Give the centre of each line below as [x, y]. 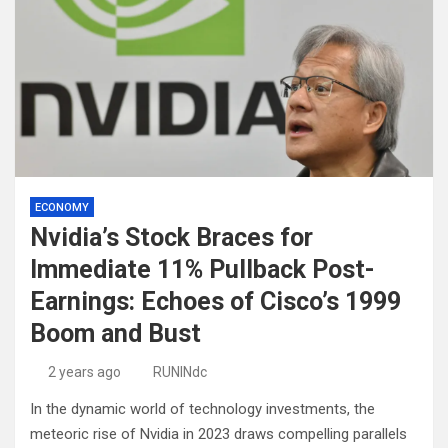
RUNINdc [180, 371]
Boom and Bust [115, 333]
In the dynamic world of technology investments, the [202, 408]
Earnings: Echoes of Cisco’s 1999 [215, 301]
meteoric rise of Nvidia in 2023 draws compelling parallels [218, 433]
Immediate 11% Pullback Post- [202, 269]
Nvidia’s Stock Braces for [171, 237]
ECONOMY [62, 207]
